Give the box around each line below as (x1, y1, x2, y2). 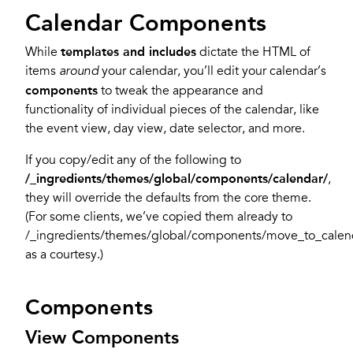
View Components (25, 326, 179, 349)
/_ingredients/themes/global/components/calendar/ (25, 171, 328, 187)
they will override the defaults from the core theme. (25, 190, 311, 206)
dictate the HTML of (196, 44, 310, 61)
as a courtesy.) (25, 247, 103, 263)
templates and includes (61, 44, 196, 60)
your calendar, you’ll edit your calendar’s (98, 63, 326, 80)
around (59, 65, 98, 79)
